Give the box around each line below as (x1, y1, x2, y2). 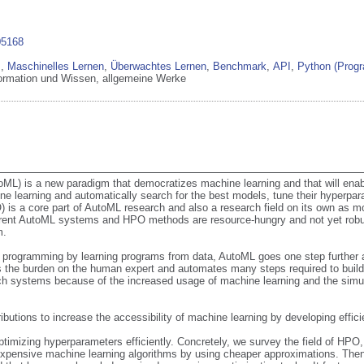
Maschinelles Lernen (7, 60, 104, 72)
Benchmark (213, 60, 266, 72)
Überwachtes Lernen (110, 60, 206, 72)
